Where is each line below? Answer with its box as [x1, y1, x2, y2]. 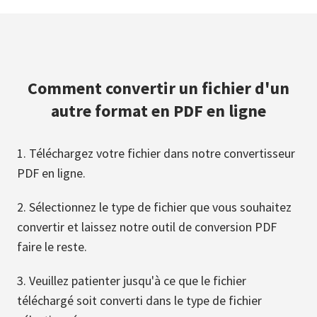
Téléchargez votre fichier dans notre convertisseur [29, 145, 295, 161]
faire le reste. [17, 238, 87, 255]
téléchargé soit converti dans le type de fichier [17, 292, 262, 309]
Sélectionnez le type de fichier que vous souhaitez [29, 199, 292, 215]
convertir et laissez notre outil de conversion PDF [17, 219, 277, 235]
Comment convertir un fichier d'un [28, 77, 289, 99]
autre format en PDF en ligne [51, 100, 266, 122]
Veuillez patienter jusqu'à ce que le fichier [29, 272, 246, 289]
